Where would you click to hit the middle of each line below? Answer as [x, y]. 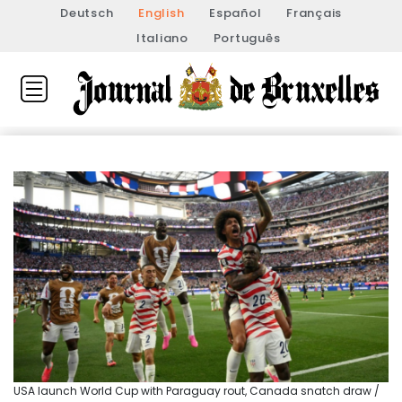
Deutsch [87, 13]
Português [247, 38]
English [162, 13]
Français [314, 13]
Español [236, 13]
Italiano [162, 38]
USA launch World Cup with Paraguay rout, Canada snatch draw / [197, 391]
